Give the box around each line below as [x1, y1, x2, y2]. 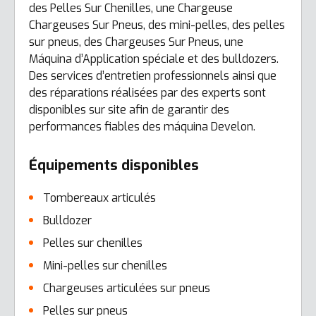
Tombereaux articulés [43, 190, 156, 205]
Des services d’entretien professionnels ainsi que [29, 68, 276, 83]
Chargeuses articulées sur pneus [43, 281, 210, 296]
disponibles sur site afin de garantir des [29, 102, 229, 117]
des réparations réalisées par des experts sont [29, 85, 266, 100]
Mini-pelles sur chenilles [43, 258, 167, 273]
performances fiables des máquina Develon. [29, 119, 255, 134]
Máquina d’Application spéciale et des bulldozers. [29, 51, 279, 66]
